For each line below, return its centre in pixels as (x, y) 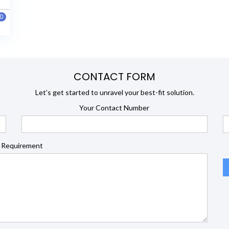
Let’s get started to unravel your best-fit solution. (114, 93)
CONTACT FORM (114, 77)
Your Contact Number (114, 108)
